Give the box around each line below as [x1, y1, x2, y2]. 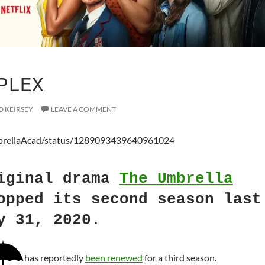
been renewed [85, 252, 143, 264]
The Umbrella [119, 170, 233, 188]
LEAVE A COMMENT [50, 105, 116, 114]
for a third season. [142, 252, 216, 264]
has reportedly [24, 252, 85, 264]
